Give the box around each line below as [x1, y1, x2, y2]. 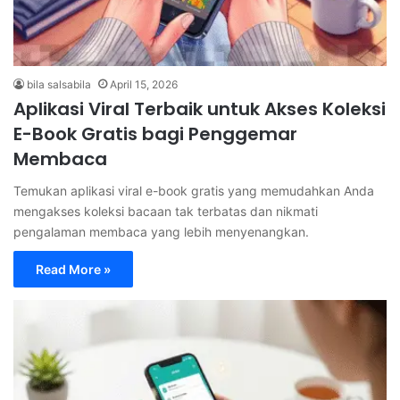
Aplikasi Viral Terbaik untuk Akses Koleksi [13, 96, 386, 121]
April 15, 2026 [110, 77, 178, 91]
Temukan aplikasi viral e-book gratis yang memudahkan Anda [13, 182, 374, 198]
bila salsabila [27, 77, 91, 91]
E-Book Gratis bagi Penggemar [13, 121, 297, 146]
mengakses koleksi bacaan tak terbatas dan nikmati [13, 203, 318, 219]
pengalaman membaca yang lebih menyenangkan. [13, 223, 309, 239]
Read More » [36, 261, 111, 277]
